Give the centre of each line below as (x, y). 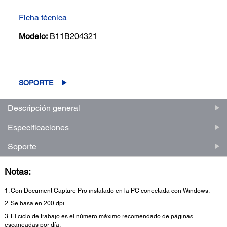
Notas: (18, 171)
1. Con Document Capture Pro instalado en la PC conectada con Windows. (107, 190)
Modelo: (33, 36)
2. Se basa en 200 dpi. (35, 203)
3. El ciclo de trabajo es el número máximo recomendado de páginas (99, 216)
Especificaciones (38, 127)
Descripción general (44, 108)
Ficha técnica (43, 17)
